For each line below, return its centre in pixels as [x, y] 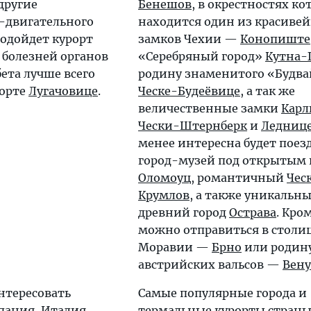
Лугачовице [63, 91]
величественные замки [210, 109]
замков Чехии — [189, 39]
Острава [253, 213]
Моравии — [175, 247]
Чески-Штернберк [193, 126]
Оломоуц [165, 178]
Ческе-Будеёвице [189, 91]
